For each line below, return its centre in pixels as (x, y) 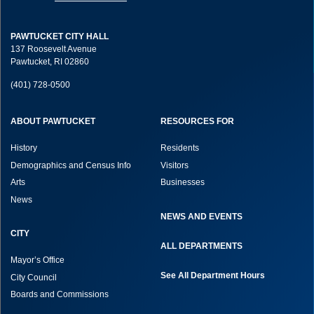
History (24, 148)
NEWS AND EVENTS (202, 216)
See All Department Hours (213, 276)
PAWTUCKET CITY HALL (60, 37)
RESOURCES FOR (197, 122)
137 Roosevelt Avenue (54, 49)
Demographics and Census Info (71, 165)
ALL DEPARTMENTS (202, 246)
